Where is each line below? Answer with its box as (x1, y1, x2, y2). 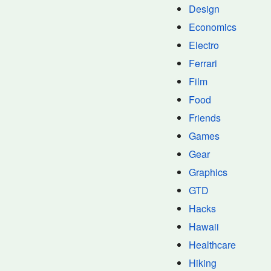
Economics (189, 20, 237, 34)
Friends (189, 111, 221, 125)
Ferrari (189, 56, 217, 70)
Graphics (189, 165, 227, 179)
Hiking (189, 256, 217, 270)
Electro (189, 38, 219, 52)
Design (189, 2, 220, 16)
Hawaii (189, 220, 219, 233)
